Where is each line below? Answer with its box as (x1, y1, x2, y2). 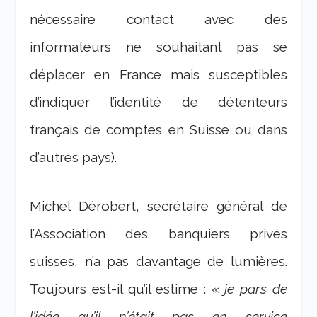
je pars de (224, 281, 287, 297)
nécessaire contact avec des (30, 11, 287, 27)
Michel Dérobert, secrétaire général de (30, 198, 287, 214)
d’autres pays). (30, 149, 117, 165)
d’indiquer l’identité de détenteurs (30, 93, 287, 110)
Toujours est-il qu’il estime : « (30, 281, 225, 297)
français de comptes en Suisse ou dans (30, 121, 287, 137)
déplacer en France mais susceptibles (30, 66, 287, 82)
